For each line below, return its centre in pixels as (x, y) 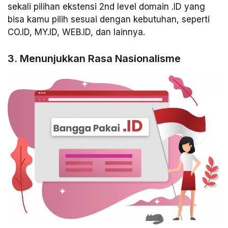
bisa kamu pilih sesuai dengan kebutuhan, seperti (109, 20)
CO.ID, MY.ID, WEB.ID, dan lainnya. (76, 32)
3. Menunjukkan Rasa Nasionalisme (94, 58)
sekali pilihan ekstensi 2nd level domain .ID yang (106, 7)
